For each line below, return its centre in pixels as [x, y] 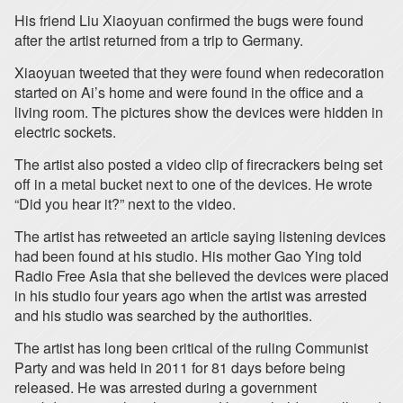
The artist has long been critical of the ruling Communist [191, 348]
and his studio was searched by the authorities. [163, 315]
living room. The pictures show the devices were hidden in [199, 112]
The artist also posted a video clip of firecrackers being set [198, 164]
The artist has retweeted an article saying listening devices [200, 236]
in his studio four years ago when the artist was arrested [191, 296]
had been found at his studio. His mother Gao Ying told [188, 256]
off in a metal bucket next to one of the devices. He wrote [193, 184]
